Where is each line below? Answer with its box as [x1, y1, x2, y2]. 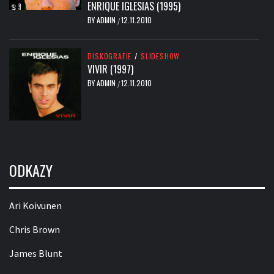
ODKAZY [9, 159, 53, 182]
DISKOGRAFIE [87, 51, 132, 62]
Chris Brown [9, 223, 60, 236]
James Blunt [9, 247, 62, 260]
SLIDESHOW [141, 51, 180, 62]
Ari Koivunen [9, 199, 62, 212]
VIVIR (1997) [87, 62, 134, 77]
